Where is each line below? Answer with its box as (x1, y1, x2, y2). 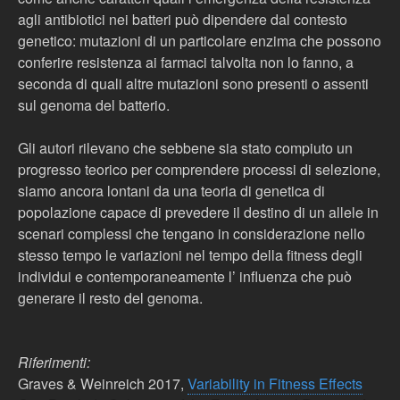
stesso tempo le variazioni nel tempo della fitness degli (18, 245, 362, 265)
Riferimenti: (18, 352, 90, 372)
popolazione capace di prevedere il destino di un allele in (18, 202, 379, 222)
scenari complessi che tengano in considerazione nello (18, 223, 365, 244)
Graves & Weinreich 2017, (18, 373, 187, 394)
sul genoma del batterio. (18, 95, 170, 115)
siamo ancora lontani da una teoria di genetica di (18, 180, 325, 201)
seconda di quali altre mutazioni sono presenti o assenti (18, 73, 369, 94)
